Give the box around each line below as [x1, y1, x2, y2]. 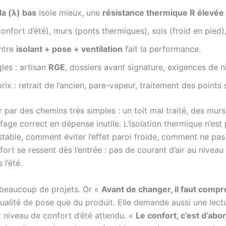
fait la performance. [123, 44, 201, 54]
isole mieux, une [36, 8, 102, 18]
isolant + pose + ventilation [16, 44, 123, 54]
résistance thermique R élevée [102, 8, 224, 18]
